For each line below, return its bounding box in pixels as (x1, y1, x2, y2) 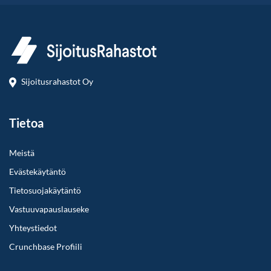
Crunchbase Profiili (9, 241, 82, 252)
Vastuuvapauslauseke (9, 203, 89, 214)
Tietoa (9, 115, 44, 130)
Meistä (9, 147, 34, 158)
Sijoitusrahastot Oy (21, 76, 93, 87)
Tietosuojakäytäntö (9, 184, 81, 195)
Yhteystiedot (9, 222, 57, 233)
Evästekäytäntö (9, 166, 66, 177)
